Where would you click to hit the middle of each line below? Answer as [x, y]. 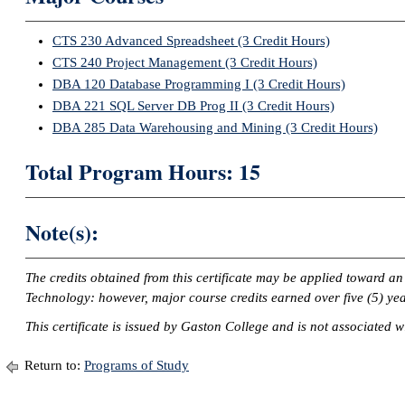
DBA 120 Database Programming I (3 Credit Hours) [199, 84]
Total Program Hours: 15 [143, 171]
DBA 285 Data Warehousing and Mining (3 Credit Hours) [215, 127]
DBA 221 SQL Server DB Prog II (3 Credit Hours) [193, 106]
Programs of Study [137, 365]
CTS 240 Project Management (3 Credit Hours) [185, 62]
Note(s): [62, 232]
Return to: [52, 365]
